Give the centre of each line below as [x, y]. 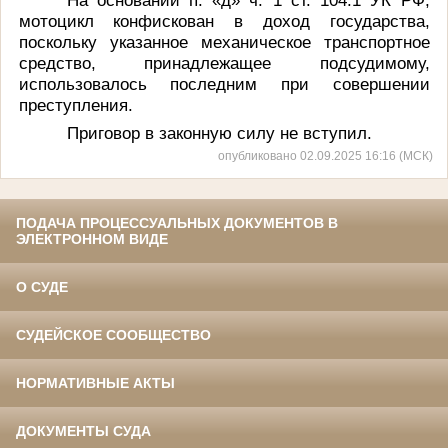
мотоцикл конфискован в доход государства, [224, 20]
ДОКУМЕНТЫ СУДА [83, 431]
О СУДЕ [42, 287]
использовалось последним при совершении [224, 83]
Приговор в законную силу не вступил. [219, 132]
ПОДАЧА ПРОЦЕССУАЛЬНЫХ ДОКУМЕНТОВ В [177, 223]
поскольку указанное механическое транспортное [224, 41]
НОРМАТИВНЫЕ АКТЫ [95, 383]
